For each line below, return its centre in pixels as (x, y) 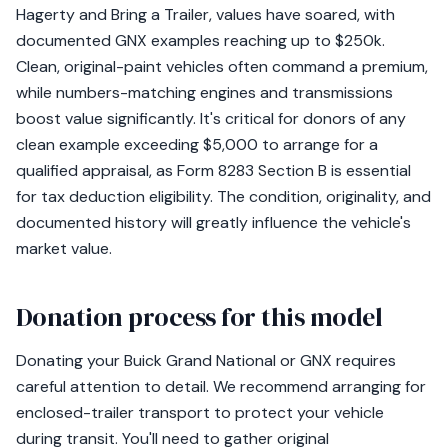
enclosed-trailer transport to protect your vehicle (200, 412)
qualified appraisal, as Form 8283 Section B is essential (213, 170)
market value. (64, 248)
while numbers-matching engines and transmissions (204, 92)
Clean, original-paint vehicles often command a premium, (222, 66)
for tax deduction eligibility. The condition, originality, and (223, 196)
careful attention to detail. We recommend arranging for (221, 386)
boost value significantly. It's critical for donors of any (211, 118)
